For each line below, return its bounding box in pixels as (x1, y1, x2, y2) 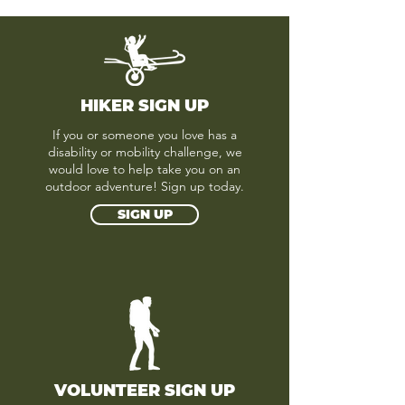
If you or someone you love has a (52, 127, 237, 143)
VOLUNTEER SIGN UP (54, 381, 235, 400)
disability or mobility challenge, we (47, 144, 242, 160)
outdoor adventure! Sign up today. (45, 178, 244, 194)
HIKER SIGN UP (80, 96, 209, 116)
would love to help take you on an (49, 161, 240, 177)
